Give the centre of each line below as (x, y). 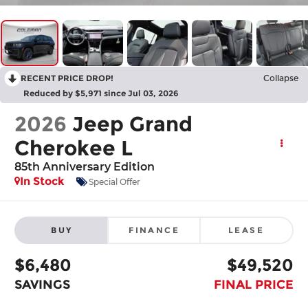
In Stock (43, 181)
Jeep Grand (133, 124)
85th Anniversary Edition (85, 167)
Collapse (281, 79)
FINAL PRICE (253, 284)
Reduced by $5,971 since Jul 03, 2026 (101, 93)
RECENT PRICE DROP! (67, 78)
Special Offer (115, 181)
